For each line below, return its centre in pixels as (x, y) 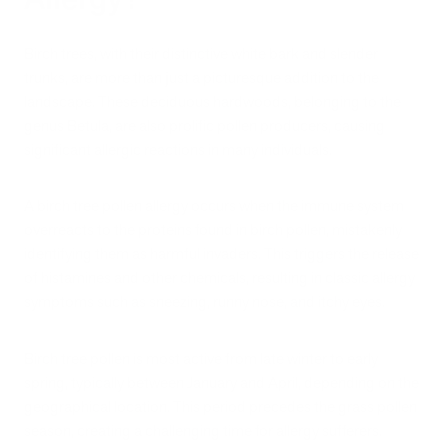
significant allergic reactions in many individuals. (178, 149)
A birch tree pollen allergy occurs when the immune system (214, 206)
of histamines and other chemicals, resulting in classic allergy (219, 278)
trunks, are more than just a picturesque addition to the (201, 77)
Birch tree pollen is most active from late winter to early (201, 358)
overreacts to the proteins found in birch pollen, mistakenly (213, 230)
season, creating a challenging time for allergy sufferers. (204, 430)
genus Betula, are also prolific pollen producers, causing (204, 125)
